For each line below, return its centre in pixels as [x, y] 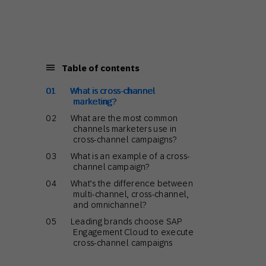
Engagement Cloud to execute [134, 232]
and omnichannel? [110, 205]
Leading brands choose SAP [126, 221]
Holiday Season [72, 9]
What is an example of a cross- [130, 156]
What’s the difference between [132, 183]
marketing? [95, 102]
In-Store [39, 53]
